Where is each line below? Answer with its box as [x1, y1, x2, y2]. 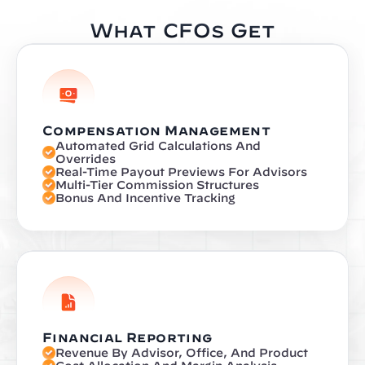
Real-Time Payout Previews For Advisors [55, 165, 307, 178]
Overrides [55, 152, 116, 165]
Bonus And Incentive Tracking [55, 191, 235, 204]
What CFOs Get [89, 19, 276, 42]
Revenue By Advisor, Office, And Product [55, 346, 308, 359]
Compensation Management [42, 123, 271, 138]
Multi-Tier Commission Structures [55, 178, 259, 191]
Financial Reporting [42, 330, 213, 345]
